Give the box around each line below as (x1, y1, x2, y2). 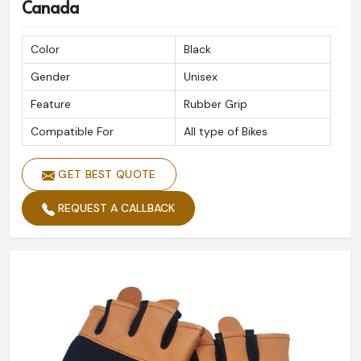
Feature (31, 97, 71, 112)
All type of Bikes (184, 124, 268, 139)
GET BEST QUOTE (55, 167, 156, 182)
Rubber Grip (184, 97, 247, 112)
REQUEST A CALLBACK (55, 201, 175, 216)
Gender (31, 69, 70, 85)
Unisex (184, 69, 218, 85)
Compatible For (31, 124, 114, 139)
